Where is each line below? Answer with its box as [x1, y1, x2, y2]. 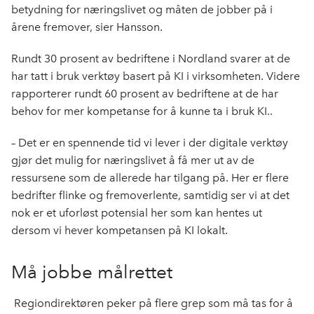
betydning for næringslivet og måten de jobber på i [11, 3, 273, 16]
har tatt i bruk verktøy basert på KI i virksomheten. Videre [11, 69, 300, 83]
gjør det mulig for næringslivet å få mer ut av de [11, 153, 254, 167]
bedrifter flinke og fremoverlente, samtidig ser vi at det [11, 189, 289, 202]
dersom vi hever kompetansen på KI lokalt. [11, 224, 231, 237]
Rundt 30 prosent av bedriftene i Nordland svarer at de [11, 52, 290, 65]
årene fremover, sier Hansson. [11, 20, 165, 34]
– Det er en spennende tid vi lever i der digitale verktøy [11, 136, 288, 149]
